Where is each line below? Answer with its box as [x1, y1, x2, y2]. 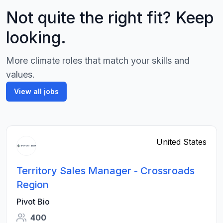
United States [156, 137, 207, 147]
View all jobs [14, 87, 59, 96]
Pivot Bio [16, 197, 50, 207]
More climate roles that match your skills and [6, 55, 190, 66]
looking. [6, 28, 66, 47]
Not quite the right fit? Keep [6, 8, 214, 27]
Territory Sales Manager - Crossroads [16, 165, 195, 177]
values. [6, 69, 35, 80]
